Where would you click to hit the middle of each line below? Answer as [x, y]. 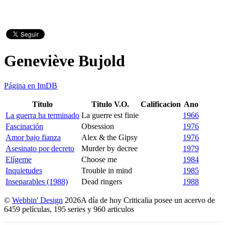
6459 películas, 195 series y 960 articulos [71, 209]
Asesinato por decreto [40, 148]
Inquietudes [24, 170]
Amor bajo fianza [33, 137]
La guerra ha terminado [42, 115]
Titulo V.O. [110, 104]
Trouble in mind [107, 170]
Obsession [98, 126]
